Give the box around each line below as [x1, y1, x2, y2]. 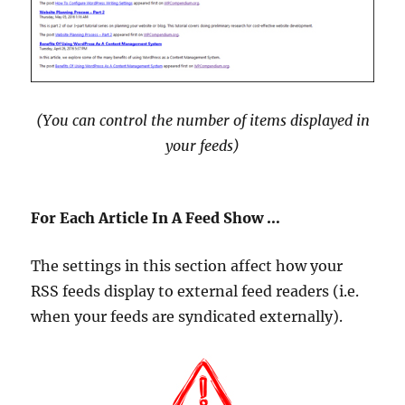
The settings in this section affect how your [31, 257, 344, 276]
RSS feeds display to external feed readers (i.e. [31, 282, 360, 301]
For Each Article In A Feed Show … [31, 209, 281, 228]
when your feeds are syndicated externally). [31, 307, 344, 326]
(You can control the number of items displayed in [35, 111, 370, 130]
